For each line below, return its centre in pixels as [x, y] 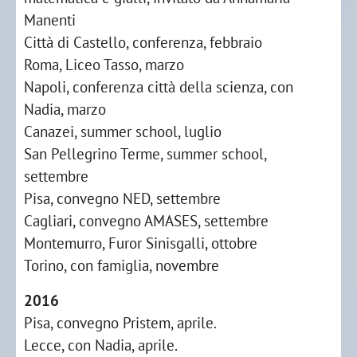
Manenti [50, 20]
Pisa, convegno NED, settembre [122, 198]
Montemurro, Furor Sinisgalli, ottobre [141, 243]
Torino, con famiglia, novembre [122, 265]
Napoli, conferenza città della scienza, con [159, 86]
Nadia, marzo [65, 109]
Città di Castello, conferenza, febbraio [143, 42]
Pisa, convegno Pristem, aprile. [120, 322]
